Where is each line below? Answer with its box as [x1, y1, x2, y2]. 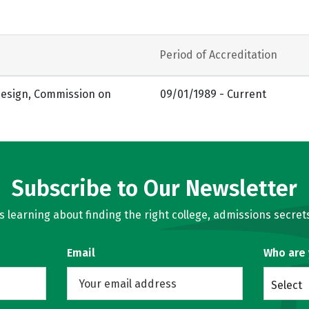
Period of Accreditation [159, 48, 277, 61]
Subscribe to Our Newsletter [12, 175, 297, 201]
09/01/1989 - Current [160, 87, 266, 101]
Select [270, 279, 302, 292]
